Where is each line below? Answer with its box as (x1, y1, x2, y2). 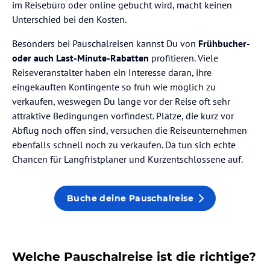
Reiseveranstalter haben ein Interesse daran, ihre (12, 66, 212, 79)
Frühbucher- (198, 37, 250, 50)
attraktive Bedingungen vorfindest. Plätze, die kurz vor (12, 110, 234, 122)
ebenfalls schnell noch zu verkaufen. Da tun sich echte (12, 139, 236, 151)
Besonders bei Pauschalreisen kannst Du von (12, 37, 198, 50)
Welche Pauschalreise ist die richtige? (12, 250, 256, 265)
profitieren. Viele (149, 52, 218, 64)
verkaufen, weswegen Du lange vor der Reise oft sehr (12, 95, 230, 108)
